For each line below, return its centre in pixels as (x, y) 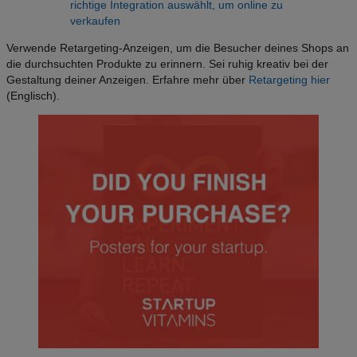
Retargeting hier (289, 80)
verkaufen (95, 21)
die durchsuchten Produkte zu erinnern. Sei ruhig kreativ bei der (167, 64)
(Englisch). (33, 96)
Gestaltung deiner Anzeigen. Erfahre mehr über (127, 80)
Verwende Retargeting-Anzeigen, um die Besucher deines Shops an (178, 48)
